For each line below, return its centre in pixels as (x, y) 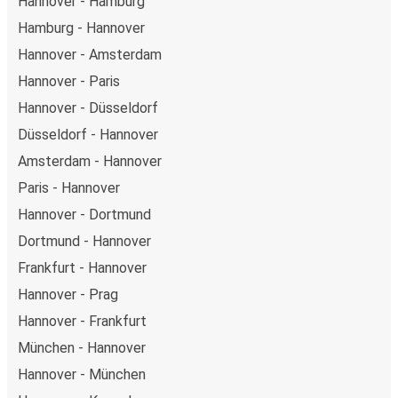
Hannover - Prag (68, 294)
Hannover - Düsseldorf (88, 107)
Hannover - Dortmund (84, 214)
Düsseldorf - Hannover (88, 134)
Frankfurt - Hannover (82, 267)
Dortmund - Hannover (84, 241)
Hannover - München (82, 374)
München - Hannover (82, 347)
